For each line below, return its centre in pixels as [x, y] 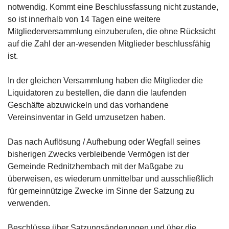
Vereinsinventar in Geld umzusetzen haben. [87, 117]
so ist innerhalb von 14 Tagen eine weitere [84, 19]
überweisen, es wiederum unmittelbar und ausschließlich [111, 179]
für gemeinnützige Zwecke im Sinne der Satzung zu [101, 191]
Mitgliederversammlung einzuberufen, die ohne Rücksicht [112, 31]
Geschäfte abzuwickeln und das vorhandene [88, 105]
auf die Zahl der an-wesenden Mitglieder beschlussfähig [109, 44]
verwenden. [29, 203]
